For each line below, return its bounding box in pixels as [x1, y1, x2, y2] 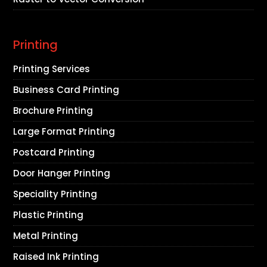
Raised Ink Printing [13, 250, 100, 263]
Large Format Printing [13, 125, 116, 138]
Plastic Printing [13, 208, 84, 221]
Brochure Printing [13, 104, 94, 117]
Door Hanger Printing [13, 166, 111, 179]
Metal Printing [13, 229, 79, 242]
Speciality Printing [13, 187, 98, 200]
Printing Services [13, 62, 91, 75]
